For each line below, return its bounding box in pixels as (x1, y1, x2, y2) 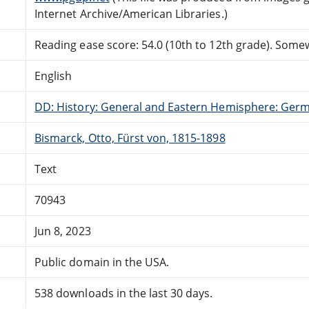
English (34, 68, 72, 83)
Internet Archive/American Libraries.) (34, 6, 228, 21)
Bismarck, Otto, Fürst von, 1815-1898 (34, 130, 226, 146)
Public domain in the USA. (34, 254, 170, 270)
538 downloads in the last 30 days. (34, 285, 213, 301)
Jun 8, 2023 (34, 223, 91, 239)
